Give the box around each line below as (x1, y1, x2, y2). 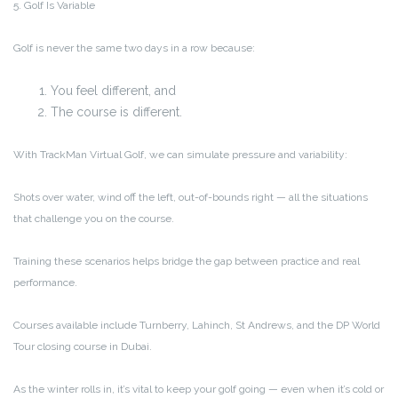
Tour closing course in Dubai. (13, 340, 152, 354)
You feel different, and (51, 84, 176, 99)
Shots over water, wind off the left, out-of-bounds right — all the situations (13, 191, 368, 204)
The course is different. (51, 105, 182, 120)
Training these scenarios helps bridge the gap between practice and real (13, 255, 360, 268)
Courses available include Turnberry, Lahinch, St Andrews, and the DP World (13, 319, 380, 332)
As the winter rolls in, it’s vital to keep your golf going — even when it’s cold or (13, 383, 384, 396)
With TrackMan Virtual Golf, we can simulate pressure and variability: (13, 148, 347, 162)
